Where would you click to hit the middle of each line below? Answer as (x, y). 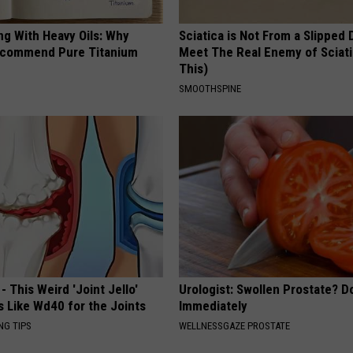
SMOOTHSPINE (210, 89)
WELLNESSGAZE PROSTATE (235, 326)
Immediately (214, 306)
